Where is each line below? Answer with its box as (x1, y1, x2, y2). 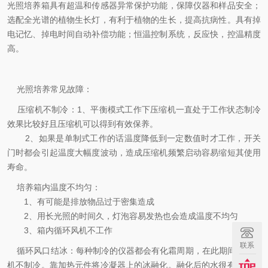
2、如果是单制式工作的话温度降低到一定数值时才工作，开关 (7, 133, 261, 143)
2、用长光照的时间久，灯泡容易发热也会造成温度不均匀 (7, 211, 238, 221)
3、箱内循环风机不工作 (7, 226, 112, 235)
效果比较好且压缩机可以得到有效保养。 (7, 119, 158, 129)
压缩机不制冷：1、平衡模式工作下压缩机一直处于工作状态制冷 (7, 105, 261, 114)
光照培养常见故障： (7, 84, 92, 94)
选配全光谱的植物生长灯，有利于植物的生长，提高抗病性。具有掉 (7, 15, 261, 25)
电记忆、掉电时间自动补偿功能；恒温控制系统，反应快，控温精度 (7, 29, 261, 39)
